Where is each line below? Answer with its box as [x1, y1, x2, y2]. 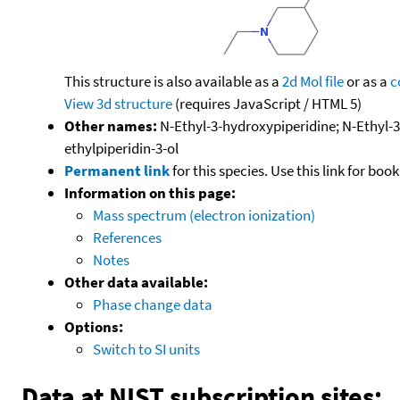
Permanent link [64, 160, 170, 180]
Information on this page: [64, 182, 236, 203]
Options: [64, 316, 123, 337]
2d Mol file [282, 71, 344, 91]
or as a [344, 71, 390, 91]
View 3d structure [64, 93, 172, 113]
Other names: [64, 115, 157, 136]
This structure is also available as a [64, 71, 282, 91]
